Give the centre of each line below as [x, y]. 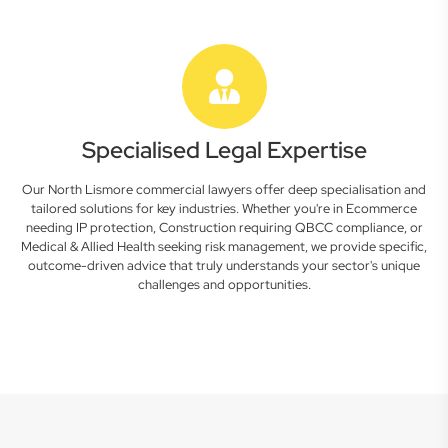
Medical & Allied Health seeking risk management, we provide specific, [224, 246]
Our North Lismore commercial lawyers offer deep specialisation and [224, 189]
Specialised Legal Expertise [224, 150]
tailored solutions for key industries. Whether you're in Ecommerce [224, 208]
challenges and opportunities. [224, 284]
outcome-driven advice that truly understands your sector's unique [224, 265]
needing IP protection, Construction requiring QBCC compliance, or [224, 227]
